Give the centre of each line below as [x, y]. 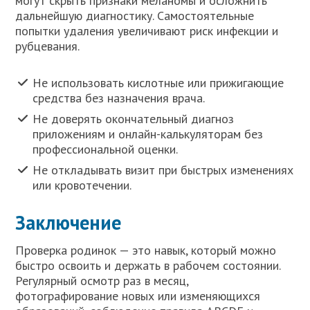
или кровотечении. [82, 185]
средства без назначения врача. [119, 98]
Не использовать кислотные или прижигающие [158, 82]
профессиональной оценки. [106, 149]
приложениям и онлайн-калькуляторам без [148, 134]
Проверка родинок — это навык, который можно [146, 250]
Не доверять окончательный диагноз [134, 118]
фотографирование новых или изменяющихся [138, 295]
